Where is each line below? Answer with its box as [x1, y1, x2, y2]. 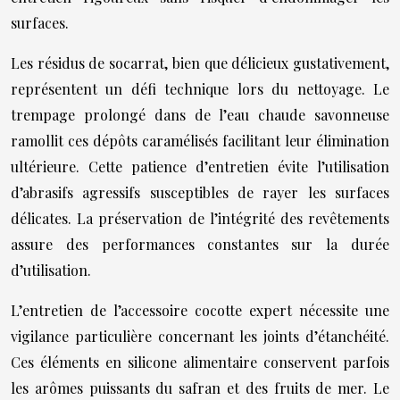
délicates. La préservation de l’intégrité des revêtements [11, 209, 389, 228]
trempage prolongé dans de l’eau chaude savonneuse [11, 105, 389, 124]
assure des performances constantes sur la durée [11, 235, 389, 254]
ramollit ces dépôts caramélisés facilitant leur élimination [11, 131, 389, 150]
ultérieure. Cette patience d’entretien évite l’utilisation [11, 157, 389, 176]
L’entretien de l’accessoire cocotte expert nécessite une [11, 301, 389, 320]
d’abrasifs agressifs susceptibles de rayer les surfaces [11, 183, 389, 202]
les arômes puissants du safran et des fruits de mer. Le [11, 379, 389, 397]
